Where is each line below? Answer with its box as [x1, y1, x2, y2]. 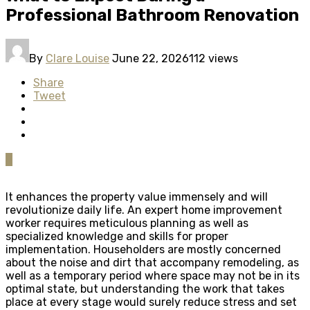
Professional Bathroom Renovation [6, 5, 299, 25]
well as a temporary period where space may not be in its [6, 268, 300, 282]
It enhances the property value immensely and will [6, 190, 268, 203]
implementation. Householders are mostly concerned [6, 242, 281, 256]
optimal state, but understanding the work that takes [6, 282, 284, 295]
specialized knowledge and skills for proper [6, 229, 228, 243]
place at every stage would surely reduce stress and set [6, 295, 297, 309]
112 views [189, 51, 238, 65]
